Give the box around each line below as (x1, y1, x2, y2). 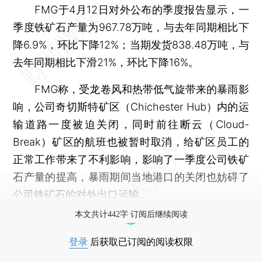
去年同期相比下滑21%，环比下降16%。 (13, 56, 199, 68)
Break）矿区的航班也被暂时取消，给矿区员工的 (13, 135, 249, 148)
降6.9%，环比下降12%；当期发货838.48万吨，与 (13, 38, 249, 51)
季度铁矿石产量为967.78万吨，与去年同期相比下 (13, 20, 249, 33)
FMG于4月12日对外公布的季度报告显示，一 (13, 3, 249, 16)
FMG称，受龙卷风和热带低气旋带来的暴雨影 (13, 82, 249, 95)
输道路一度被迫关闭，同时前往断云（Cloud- (13, 118, 249, 130)
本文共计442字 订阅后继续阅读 (74, 209, 188, 219)
